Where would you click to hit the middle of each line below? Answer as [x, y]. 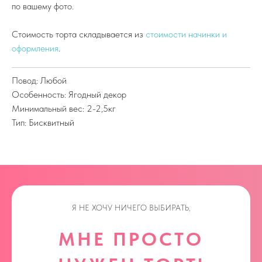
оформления [35, 48]
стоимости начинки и [186, 34]
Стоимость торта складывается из [79, 34]
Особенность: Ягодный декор [69, 94]
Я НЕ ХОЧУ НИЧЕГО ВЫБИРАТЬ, [131, 208]
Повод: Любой [39, 80]
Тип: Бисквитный [43, 123]
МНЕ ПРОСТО [131, 239]
